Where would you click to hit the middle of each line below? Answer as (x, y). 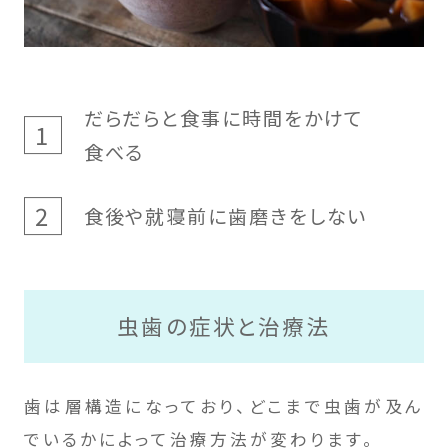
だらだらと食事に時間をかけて (223, 118)
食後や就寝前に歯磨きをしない (225, 215)
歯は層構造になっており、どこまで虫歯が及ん (224, 405)
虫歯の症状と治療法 (224, 326)
